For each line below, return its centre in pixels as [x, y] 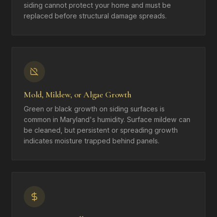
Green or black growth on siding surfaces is [94, 109]
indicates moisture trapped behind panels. [92, 141]
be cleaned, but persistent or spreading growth [101, 130]
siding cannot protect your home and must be [97, 5]
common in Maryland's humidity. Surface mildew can [107, 120]
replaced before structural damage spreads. [95, 16]
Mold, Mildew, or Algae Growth [77, 95]
